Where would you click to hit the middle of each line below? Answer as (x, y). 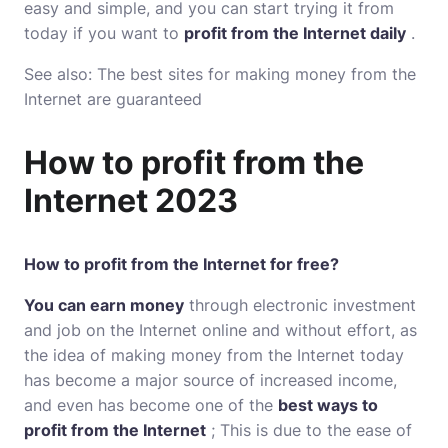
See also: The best (96, 74)
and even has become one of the (151, 405)
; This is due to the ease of (309, 430)
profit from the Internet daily (295, 33)
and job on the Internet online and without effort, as (220, 330)
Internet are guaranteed (113, 99)
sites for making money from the (292, 74)
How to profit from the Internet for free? (181, 264)
